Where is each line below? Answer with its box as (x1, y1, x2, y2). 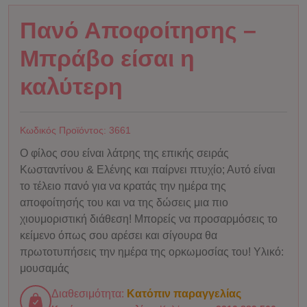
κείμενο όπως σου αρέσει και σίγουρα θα (20, 230, 217, 241)
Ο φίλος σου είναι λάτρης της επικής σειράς (20, 147, 229, 159)
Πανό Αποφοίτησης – (20, 17, 256, 43)
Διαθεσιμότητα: (51, 288, 124, 299)
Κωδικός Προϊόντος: (20, 125, 109, 136)
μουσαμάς (20, 262, 69, 274)
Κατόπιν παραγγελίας (127, 288, 241, 299)
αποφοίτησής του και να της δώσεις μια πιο (20, 197, 228, 208)
